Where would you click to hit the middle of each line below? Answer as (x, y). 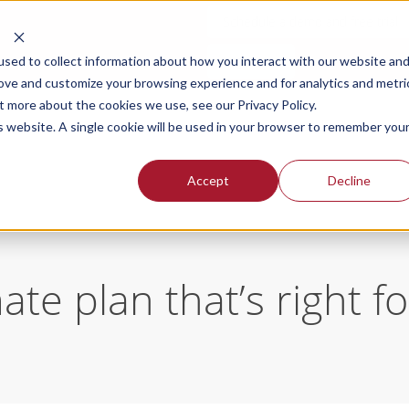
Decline (349, 180)
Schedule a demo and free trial (310, 21)
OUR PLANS (340, 124)
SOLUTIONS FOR (236, 124)
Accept (209, 180)
